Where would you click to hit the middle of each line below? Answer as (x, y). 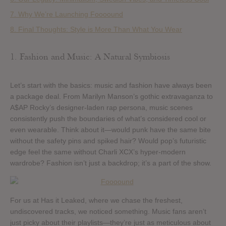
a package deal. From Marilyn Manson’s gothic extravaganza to (111, 96)
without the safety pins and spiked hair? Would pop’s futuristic (108, 140)
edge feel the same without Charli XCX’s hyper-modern (98, 152)
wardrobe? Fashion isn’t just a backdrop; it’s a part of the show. (111, 163)
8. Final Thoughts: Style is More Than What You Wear (96, 29)
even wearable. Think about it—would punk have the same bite (110, 129)
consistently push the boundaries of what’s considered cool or (108, 118)
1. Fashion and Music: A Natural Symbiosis (90, 56)
